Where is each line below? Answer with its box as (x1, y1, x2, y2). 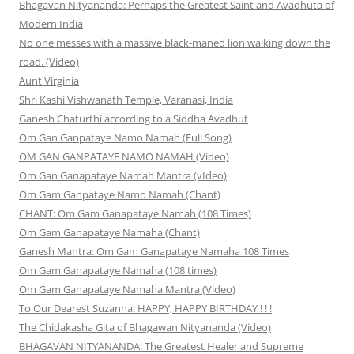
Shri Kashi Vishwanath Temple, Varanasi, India (19, 92, 233, 107)
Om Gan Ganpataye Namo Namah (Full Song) (19, 130, 232, 145)
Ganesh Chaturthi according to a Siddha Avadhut (19, 111, 248, 126)
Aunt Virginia (19, 73, 79, 88)
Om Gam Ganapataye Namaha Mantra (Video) (19, 282, 235, 297)
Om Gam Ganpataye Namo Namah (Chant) (19, 187, 220, 202)
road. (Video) (19, 55, 79, 70)
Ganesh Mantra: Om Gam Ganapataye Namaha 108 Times (19, 244, 289, 259)
